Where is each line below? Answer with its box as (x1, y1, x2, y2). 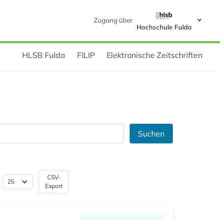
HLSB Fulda (22, 50, 65, 60)
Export (45, 182, 62, 190)
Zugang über (94, 16, 133, 25)
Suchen (138, 129, 165, 139)
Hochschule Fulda (137, 23, 192, 31)
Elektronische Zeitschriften (107, 50, 202, 60)
